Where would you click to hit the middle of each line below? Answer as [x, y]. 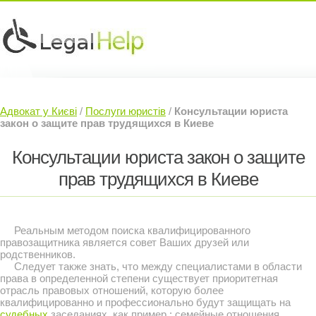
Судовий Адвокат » [67, 123]
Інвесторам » [190, 97]
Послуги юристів [126, 111]
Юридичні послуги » [70, 97]
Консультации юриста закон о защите [158, 157]
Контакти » [177, 123]
